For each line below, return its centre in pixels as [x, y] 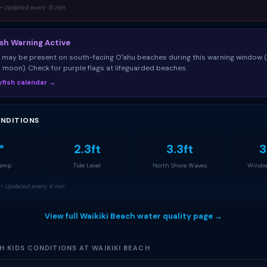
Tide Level [87, 165]
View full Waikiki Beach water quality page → [133, 216]
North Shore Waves [180, 165]
